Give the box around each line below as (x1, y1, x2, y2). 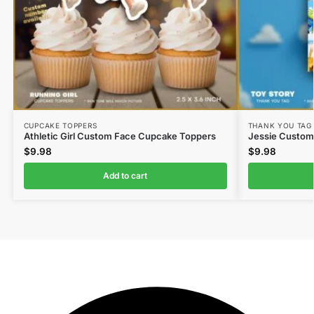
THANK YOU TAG (247, 121, 312, 130)
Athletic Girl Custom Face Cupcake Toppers (23, 130, 216, 142)
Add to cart (103, 170, 148, 181)
